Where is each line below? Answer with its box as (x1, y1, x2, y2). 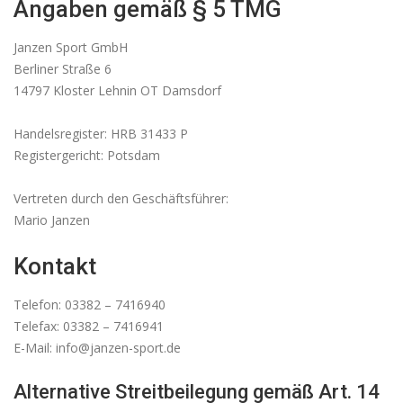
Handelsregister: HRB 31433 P (13, 124, 188, 142)
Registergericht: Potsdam (13, 146, 160, 164)
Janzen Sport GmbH (13, 38, 128, 56)
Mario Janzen (13, 210, 90, 228)
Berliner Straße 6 (13, 59, 112, 77)
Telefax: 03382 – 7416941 (13, 317, 164, 335)
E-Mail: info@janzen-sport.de (13, 338, 181, 356)
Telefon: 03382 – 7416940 (13, 295, 166, 313)
